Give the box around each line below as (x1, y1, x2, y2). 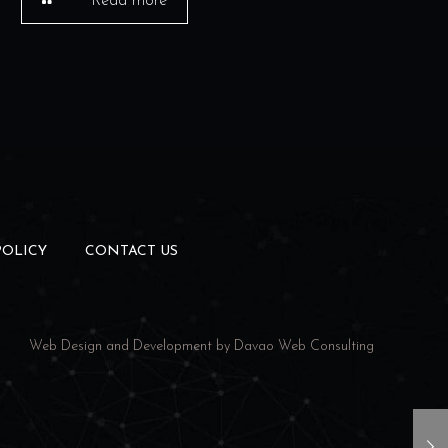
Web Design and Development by (28, 339, 234, 355)
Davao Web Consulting (233, 339, 374, 355)
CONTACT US (85, 244, 179, 260)
